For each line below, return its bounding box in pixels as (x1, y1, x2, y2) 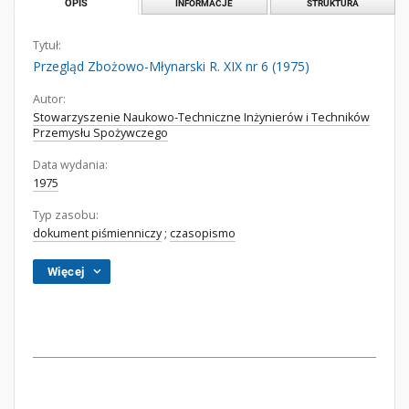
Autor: (33, 91, 66, 107)
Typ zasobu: (33, 207, 99, 223)
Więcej (47, 265, 85, 278)
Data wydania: (33, 157, 108, 173)
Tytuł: (33, 37, 61, 53)
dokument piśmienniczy (33, 225, 162, 241)
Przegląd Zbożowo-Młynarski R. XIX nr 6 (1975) (33, 58, 309, 75)
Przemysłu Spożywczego (33, 125, 168, 141)
